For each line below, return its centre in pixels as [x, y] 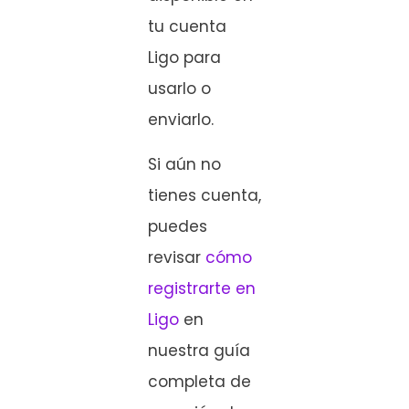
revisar [177, 257]
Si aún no [184, 164]
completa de [199, 381]
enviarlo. [181, 120]
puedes [178, 226]
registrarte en [202, 288]
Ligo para [184, 58]
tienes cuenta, [204, 195]
